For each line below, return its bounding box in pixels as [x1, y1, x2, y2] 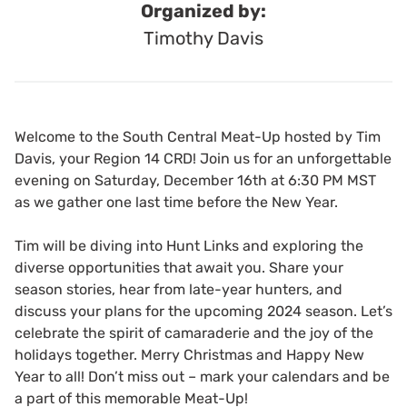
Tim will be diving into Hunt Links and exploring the [15, 237, 363, 254]
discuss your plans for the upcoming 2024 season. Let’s [15, 303, 392, 320]
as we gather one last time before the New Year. [15, 194, 338, 211]
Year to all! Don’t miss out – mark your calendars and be [15, 368, 390, 385]
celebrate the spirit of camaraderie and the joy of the [15, 324, 373, 342]
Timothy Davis [144, 27, 263, 49]
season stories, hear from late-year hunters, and [15, 281, 342, 298]
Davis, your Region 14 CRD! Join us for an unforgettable [15, 150, 392, 167]
